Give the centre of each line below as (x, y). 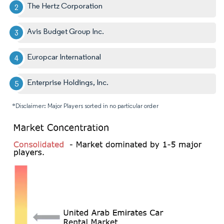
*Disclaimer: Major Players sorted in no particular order (85, 105)
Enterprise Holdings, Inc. (68, 82)
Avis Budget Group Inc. (66, 31)
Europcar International (64, 56)
